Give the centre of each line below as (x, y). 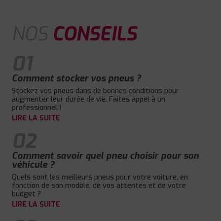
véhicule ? (33, 165)
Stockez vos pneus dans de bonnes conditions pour (95, 91)
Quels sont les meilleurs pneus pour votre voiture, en (100, 178)
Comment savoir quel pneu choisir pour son (105, 156)
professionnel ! (37, 108)
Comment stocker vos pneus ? (76, 78)
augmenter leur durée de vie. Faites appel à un (89, 99)
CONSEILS (94, 34)
